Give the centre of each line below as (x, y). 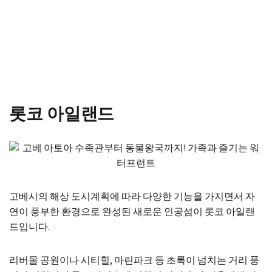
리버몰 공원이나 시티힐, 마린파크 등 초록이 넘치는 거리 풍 (134, 260)
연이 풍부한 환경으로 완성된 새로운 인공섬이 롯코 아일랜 (132, 212)
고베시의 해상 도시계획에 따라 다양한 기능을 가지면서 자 (132, 197)
